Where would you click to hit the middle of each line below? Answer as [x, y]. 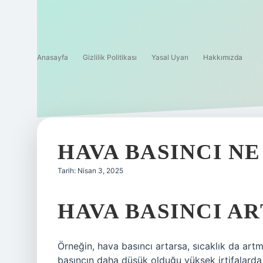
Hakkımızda [223, 57]
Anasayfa [53, 57]
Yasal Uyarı [170, 57]
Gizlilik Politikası [110, 57]
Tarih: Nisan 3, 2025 [90, 171]
